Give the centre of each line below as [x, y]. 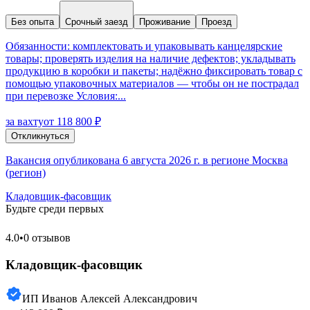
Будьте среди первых [55, 209]
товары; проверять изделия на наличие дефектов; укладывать [151, 59]
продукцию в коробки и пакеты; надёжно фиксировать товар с [154, 71]
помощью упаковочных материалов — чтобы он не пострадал [152, 84]
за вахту [25, 122]
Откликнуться [40, 136]
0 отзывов [47, 238]
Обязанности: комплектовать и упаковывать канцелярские [144, 46]
